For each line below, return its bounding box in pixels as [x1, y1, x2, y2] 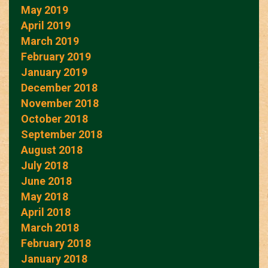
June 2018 [21, 174, 72, 187]
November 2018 [21, 96, 99, 109]
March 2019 [21, 34, 79, 47]
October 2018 [21, 112, 88, 125]
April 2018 [21, 205, 71, 218]
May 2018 [21, 190, 68, 203]
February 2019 [21, 50, 91, 63]
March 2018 [21, 221, 79, 234]
